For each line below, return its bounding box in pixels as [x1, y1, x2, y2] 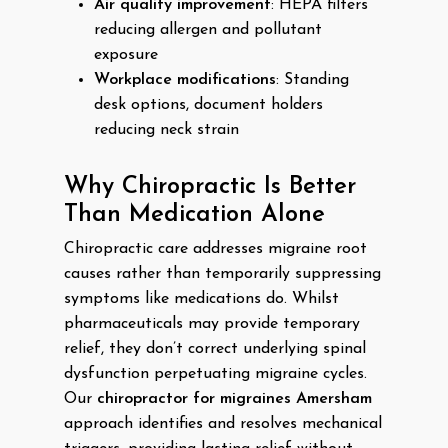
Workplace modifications [94, 72, 276, 88]
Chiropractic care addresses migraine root [64, 241, 367, 257]
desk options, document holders [94, 97, 323, 113]
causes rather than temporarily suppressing [64, 266, 381, 282]
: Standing [276, 72, 349, 88]
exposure [94, 47, 158, 63]
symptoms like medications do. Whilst [64, 291, 339, 307]
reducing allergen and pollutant [94, 22, 322, 38]
